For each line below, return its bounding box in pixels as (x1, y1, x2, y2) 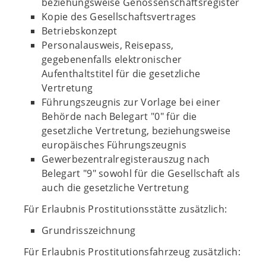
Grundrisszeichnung (42, 224, 136, 237)
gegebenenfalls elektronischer (42, 53, 182, 66)
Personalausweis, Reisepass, (42, 39, 174, 52)
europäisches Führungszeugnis (42, 138, 186, 151)
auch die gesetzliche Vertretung (42, 181, 189, 194)
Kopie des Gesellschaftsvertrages (42, 10, 197, 23)
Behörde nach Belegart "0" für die (42, 110, 197, 123)
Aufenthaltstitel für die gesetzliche (42, 67, 201, 80)
